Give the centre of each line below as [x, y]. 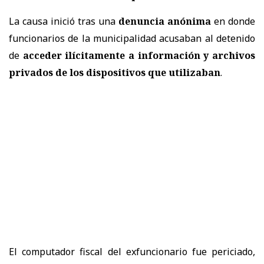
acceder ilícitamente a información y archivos [139, 55]
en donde [233, 21]
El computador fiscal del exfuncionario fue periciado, [132, 251]
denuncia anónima [165, 21]
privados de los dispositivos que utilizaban [115, 72]
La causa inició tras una [64, 21]
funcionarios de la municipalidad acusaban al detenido [132, 38]
